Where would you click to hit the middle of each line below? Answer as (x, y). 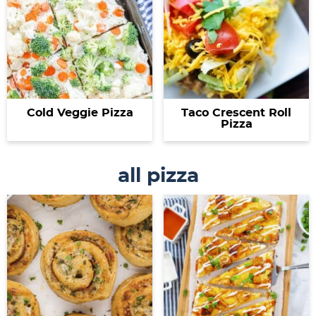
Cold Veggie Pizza (80, 113)
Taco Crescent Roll (236, 113)
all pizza (158, 176)
